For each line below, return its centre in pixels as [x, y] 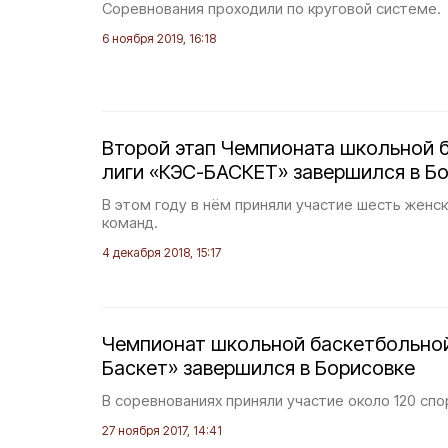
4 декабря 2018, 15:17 [161, 252]
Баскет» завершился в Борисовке [258, 368]
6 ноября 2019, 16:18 [159, 38]
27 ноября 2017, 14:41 [162, 430]
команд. [130, 222]
